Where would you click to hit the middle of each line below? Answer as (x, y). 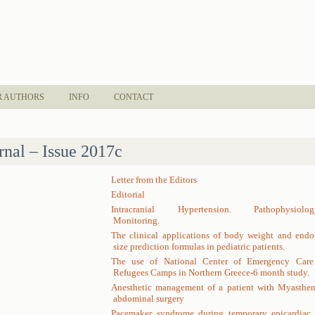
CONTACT (134, 97)
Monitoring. (136, 220)
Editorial (128, 194)
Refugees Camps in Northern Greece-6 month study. (211, 272)
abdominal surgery (149, 298)
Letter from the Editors (154, 180)
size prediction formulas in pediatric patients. (199, 246)
